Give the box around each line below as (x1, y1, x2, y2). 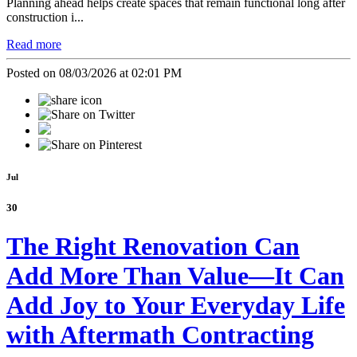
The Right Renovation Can (6, 231, 300, 261)
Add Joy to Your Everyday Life (6, 290, 345, 320)
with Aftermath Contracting (6, 320, 314, 349)
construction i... (6, 10, 84, 24)
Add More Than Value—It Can (6, 261, 344, 290)
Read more (6, 37, 61, 51)
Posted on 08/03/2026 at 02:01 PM (6, 65, 182, 80)
